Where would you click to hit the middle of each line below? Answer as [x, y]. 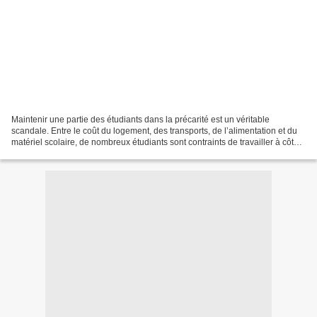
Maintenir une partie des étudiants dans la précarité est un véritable [140, 119]
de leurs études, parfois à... [63, 153]
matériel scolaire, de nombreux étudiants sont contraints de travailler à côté [155, 142]
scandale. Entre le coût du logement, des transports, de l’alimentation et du [154, 131]
